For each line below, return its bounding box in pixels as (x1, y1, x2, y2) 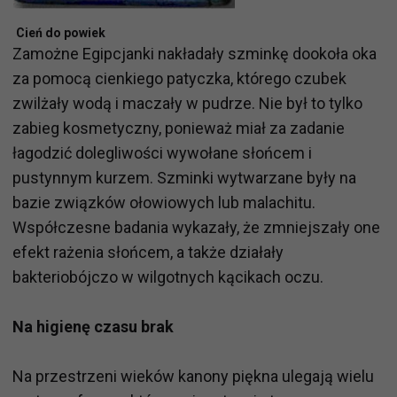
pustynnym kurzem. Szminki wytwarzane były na (12, 168, 356, 188)
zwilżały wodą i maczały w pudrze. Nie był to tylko (12, 94, 362, 113)
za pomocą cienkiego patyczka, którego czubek (12, 69, 346, 89)
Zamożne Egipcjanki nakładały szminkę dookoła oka (12, 44, 377, 64)
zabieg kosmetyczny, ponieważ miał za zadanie (12, 119, 345, 138)
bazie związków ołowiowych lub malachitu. (12, 193, 315, 213)
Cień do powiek (16, 26, 105, 41)
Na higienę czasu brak (12, 317, 174, 337)
